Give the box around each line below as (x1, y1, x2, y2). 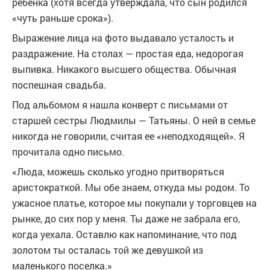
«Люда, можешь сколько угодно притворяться (12, 165, 224, 178)
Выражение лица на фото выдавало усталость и (12, 31, 234, 44)
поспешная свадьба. (12, 78, 106, 91)
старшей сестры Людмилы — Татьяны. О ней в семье (12, 114, 256, 127)
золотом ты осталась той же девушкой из (12, 243, 203, 256)
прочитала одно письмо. (12, 145, 124, 158)
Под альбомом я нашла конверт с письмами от (12, 98, 228, 111)
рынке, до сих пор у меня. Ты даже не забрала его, (12, 212, 240, 225)
